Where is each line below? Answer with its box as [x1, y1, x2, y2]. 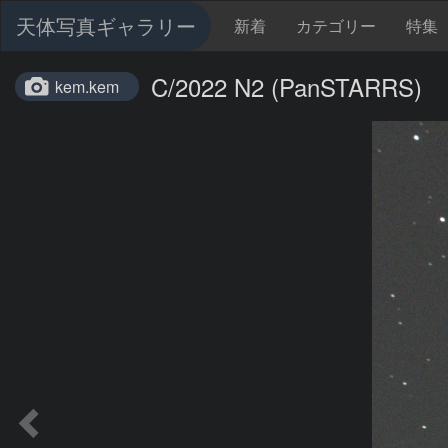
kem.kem [55, 75, 119, 98]
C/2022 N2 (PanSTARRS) [151, 69, 422, 104]
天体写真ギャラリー [16, 11, 196, 40]
